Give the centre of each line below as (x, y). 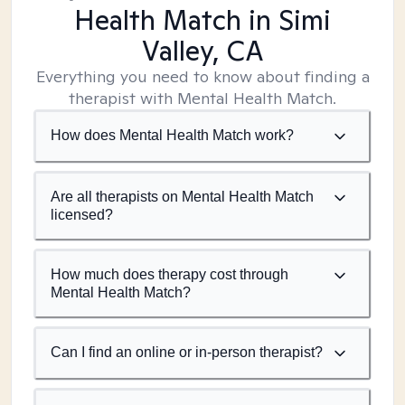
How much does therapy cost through (170, 274)
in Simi (286, 20)
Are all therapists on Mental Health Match (182, 197)
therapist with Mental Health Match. (202, 98)
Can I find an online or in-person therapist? (187, 352)
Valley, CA (202, 51)
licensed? (82, 215)
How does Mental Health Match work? (172, 135)
